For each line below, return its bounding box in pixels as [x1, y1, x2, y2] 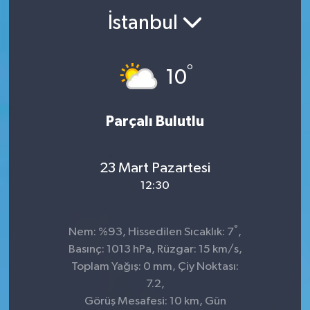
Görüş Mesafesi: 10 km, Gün [84, 295, 226, 307]
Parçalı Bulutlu [106, 114, 204, 129]
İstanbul [107, 12, 182, 34]
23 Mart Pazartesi [100, 160, 210, 176]
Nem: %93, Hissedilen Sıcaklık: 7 [69, 226, 234, 238]
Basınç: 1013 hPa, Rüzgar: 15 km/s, [68, 244, 242, 255]
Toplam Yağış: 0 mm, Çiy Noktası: [71, 261, 239, 273]
